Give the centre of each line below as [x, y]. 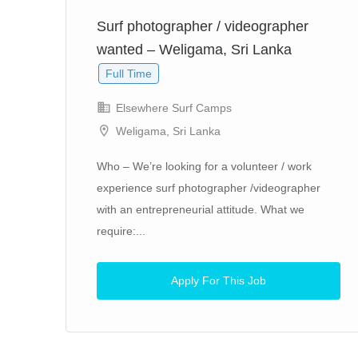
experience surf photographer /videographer [209, 188]
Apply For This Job [219, 280]
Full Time [129, 74]
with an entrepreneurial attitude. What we [201, 209]
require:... [121, 231]
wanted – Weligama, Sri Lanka [194, 50]
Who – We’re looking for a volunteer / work [204, 166]
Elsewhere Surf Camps [172, 108]
